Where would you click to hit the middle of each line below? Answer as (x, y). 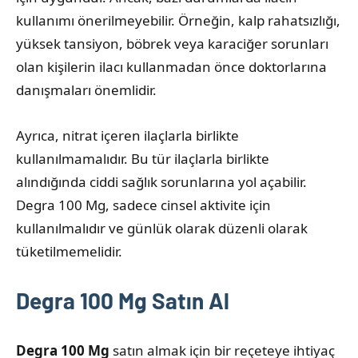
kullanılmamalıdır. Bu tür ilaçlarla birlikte (143, 158)
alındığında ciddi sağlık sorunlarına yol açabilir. (161, 181)
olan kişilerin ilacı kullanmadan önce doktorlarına (171, 66)
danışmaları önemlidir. (86, 89)
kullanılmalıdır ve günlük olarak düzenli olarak (162, 228)
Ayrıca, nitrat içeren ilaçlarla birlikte (127, 135)
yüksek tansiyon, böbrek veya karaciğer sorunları (172, 43)
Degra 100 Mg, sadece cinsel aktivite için (143, 205)
